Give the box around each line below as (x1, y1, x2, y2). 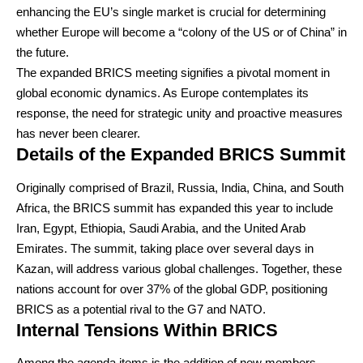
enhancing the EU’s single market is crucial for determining (16, 5, 326, 19)
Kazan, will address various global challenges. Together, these (16, 261, 342, 275)
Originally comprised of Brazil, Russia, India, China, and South (16, 180, 344, 194)
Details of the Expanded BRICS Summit (16, 144, 345, 164)
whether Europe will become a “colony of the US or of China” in (16, 25, 347, 39)
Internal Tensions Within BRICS (16, 319, 278, 340)
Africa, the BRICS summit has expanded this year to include (16, 200, 333, 215)
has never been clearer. (16, 126, 140, 140)
